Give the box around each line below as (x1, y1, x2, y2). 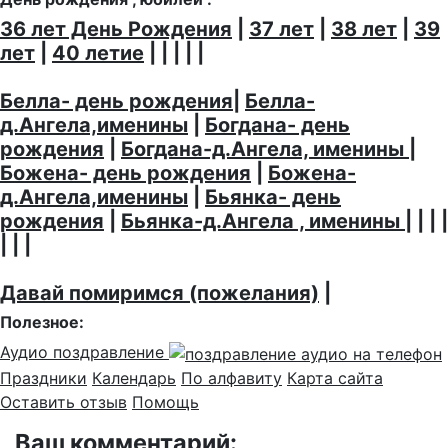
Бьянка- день (205, 185, 341, 210)
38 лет (331, 17, 397, 42)
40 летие (52, 41, 144, 66)
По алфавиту (181, 368, 282, 388)
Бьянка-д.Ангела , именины (121, 209, 405, 234)
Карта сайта (287, 368, 383, 388)
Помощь (132, 392, 199, 412)
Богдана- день (205, 113, 350, 138)
